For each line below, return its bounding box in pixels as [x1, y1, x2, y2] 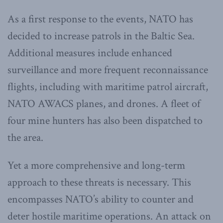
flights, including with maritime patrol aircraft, [7, 79, 208, 94]
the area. [7, 130, 43, 145]
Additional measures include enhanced [7, 45, 172, 60]
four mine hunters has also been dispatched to [7, 113, 203, 128]
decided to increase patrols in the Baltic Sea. [7, 28, 195, 43]
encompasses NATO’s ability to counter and [7, 192, 194, 207]
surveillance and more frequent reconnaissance [7, 62, 208, 77]
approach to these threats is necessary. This [7, 175, 191, 190]
